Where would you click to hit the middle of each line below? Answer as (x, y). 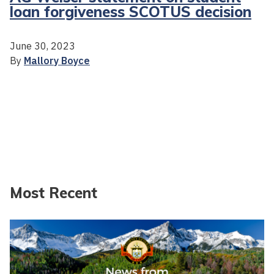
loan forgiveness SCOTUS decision (131, 11)
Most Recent (54, 192)
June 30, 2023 (43, 46)
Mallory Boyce (57, 60)
